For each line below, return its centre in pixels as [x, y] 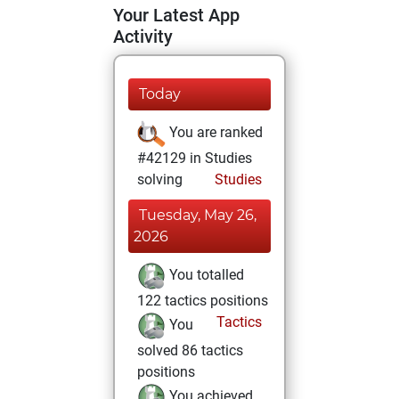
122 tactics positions [203, 301]
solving [160, 179]
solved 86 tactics [190, 350]
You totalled [205, 275]
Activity [143, 37]
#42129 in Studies [195, 158]
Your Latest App [176, 15]
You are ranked [214, 133]
